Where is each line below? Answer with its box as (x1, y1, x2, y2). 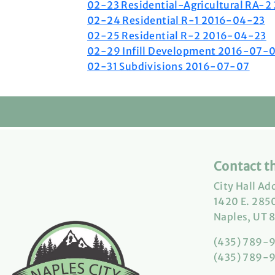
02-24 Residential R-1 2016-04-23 (87, 14, 265, 26)
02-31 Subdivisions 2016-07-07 (87, 60, 250, 72)
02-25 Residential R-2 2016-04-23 (87, 29, 266, 42)
